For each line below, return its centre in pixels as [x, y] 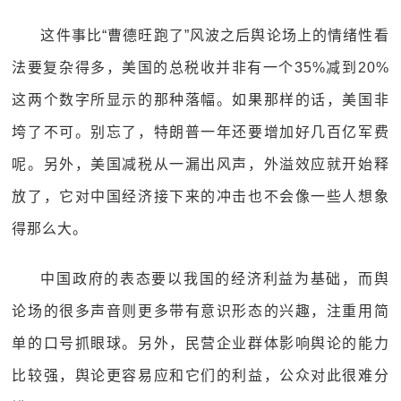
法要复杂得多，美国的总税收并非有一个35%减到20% [200, 68]
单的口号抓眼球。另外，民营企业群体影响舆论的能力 [200, 343]
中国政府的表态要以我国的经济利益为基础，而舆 [215, 279]
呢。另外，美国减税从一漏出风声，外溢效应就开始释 [200, 164]
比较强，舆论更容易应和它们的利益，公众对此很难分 [200, 375]
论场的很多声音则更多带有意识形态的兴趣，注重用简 [200, 311]
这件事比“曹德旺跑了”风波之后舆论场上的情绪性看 [215, 35]
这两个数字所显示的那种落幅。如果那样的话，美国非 [200, 100]
